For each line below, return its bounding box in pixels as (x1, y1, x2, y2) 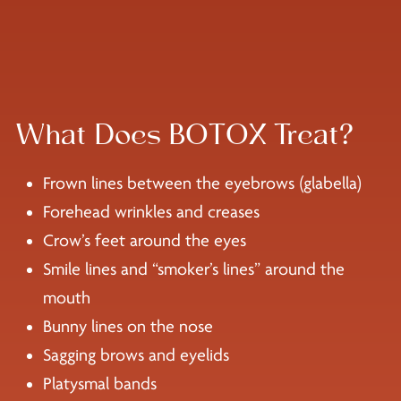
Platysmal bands (42, 373, 157, 394)
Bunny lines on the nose (42, 316, 213, 337)
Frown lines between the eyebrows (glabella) (42, 173, 362, 193)
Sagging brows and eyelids (42, 345, 229, 365)
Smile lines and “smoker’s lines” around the (42, 259, 345, 279)
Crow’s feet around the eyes (42, 230, 246, 251)
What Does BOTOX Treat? (15, 115, 355, 157)
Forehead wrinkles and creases (42, 201, 260, 222)
